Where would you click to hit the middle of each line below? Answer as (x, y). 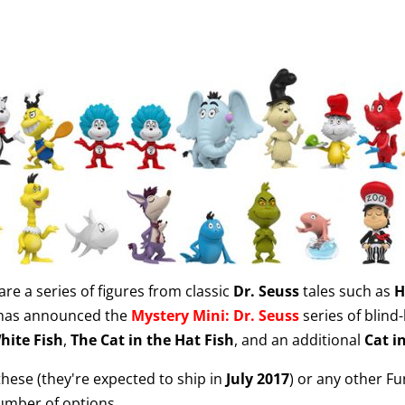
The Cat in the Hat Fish (152, 340)
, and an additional (299, 340)
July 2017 (257, 379)
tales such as (346, 291)
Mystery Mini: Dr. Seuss (215, 316)
